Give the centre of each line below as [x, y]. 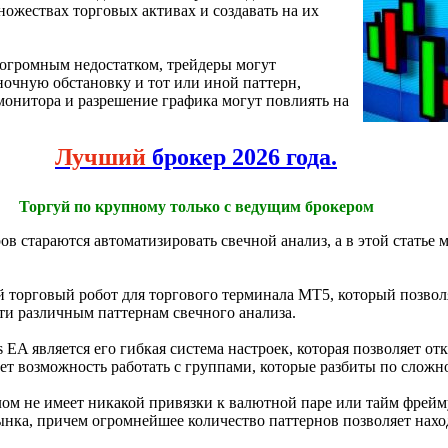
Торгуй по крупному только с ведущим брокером [196, 207]
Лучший [100, 157]
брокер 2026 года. [241, 157]
